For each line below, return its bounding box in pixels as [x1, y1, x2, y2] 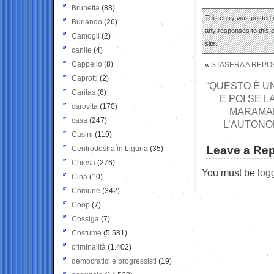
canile [72, 45, 92, 54]
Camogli [72, 31, 100, 40]
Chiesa [72, 158, 95, 167]
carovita [72, 102, 98, 111]
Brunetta [72, 3, 100, 12]
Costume [72, 228, 102, 237]
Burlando [72, 17, 102, 26]
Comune [72, 186, 100, 195]
